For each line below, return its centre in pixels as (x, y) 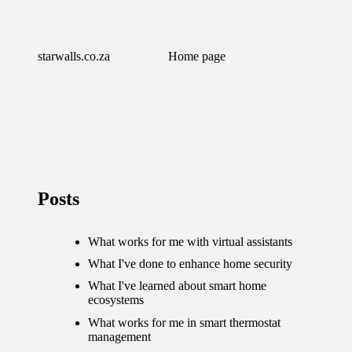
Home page (196, 56)
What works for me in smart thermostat (184, 322)
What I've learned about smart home (177, 286)
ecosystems (116, 300)
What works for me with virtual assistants (190, 242)
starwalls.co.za (74, 56)
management (119, 336)
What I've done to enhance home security (190, 264)
